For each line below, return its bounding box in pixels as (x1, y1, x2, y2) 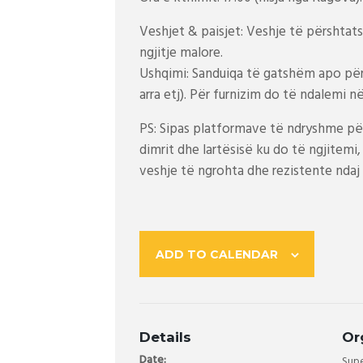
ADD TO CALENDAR (155, 246, 278, 262)
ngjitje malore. (139, 42, 223, 65)
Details (139, 328, 191, 345)
